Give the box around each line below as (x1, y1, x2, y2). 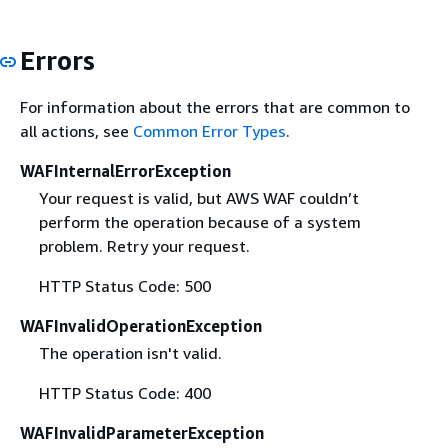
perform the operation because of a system (38, 212, 361, 233)
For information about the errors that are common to (20, 97, 410, 117)
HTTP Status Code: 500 (38, 276, 211, 297)
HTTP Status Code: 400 (38, 383, 211, 404)
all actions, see (20, 121, 133, 141)
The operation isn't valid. (38, 343, 222, 364)
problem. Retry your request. (38, 236, 250, 257)
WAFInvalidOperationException (20, 316, 262, 337)
